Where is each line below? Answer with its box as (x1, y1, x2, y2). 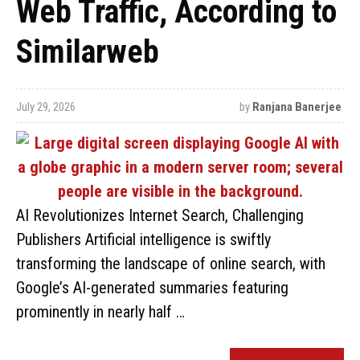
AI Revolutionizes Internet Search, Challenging (16, 206, 304, 225)
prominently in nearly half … (16, 302, 185, 321)
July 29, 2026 (16, 100, 76, 114)
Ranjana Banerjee (252, 100, 342, 114)
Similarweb (16, 33, 159, 71)
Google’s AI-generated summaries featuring (16, 278, 288, 297)
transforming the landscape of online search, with (16, 254, 325, 273)
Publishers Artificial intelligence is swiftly (16, 230, 271, 249)
